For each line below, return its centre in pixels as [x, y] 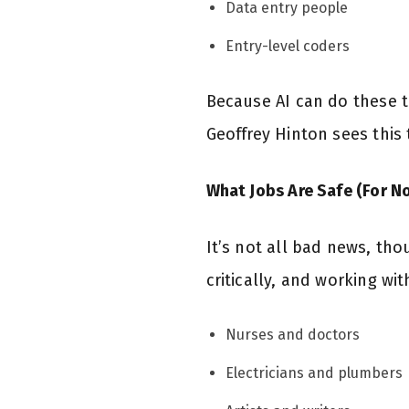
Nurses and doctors [292, 334]
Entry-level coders [287, 46]
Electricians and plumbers [314, 372]
